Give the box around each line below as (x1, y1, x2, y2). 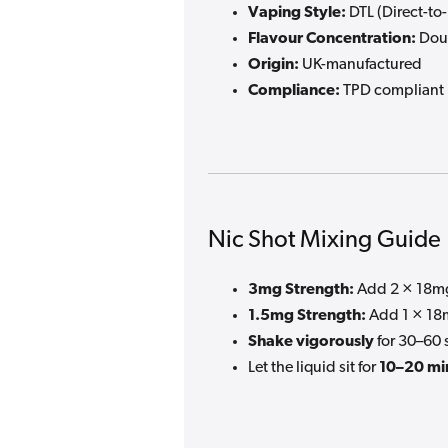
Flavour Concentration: (248, 31, 416, 48)
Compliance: (248, 83, 340, 100)
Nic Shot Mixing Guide (208, 229, 441, 254)
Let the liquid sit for (248, 360, 379, 377)
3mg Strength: (248, 282, 354, 299)
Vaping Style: (248, 5, 346, 22)
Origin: (248, 57, 299, 74)
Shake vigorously (248, 334, 374, 351)
